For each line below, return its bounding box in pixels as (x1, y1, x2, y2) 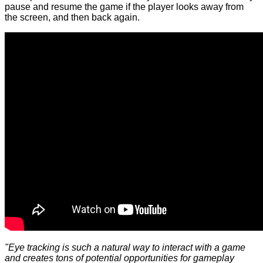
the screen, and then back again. (5, 12, 140, 23)
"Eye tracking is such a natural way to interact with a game (5, 242, 245, 253)
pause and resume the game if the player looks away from (5, 2, 244, 12)
